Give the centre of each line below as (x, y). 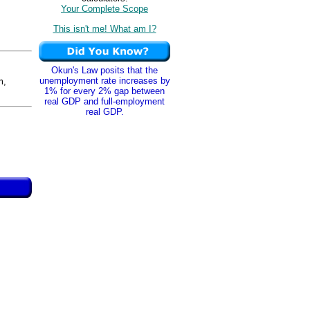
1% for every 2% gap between (104, 91)
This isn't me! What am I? (104, 28)
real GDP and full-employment (104, 101)
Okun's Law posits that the (104, 70)
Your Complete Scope (104, 9)
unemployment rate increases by (104, 81)
